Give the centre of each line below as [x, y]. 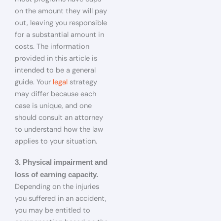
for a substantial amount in [59, 35]
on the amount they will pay [61, 11]
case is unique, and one [53, 106]
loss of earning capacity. [56, 174]
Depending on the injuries [57, 186]
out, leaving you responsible [61, 23]
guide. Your [34, 82]
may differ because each [55, 94]
